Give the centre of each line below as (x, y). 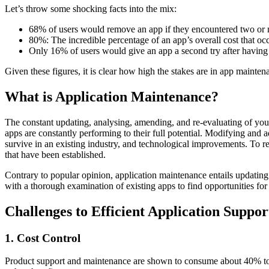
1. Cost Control (43, 238)
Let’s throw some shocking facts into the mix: (92, 8)
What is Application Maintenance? (112, 96)
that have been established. (55, 154)
